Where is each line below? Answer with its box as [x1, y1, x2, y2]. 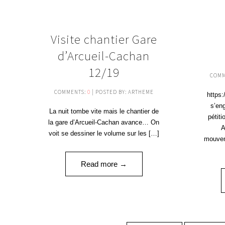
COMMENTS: [54, 88, 87, 95]
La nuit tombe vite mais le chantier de [49, 107, 159, 115]
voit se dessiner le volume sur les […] [48, 129, 159, 137]
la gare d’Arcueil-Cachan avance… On [48, 118, 160, 126]
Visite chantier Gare [50, 31, 157, 47]
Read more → [80, 159, 127, 168]
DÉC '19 [143, 43, 166, 50]
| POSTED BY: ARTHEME [90, 88, 154, 95]
